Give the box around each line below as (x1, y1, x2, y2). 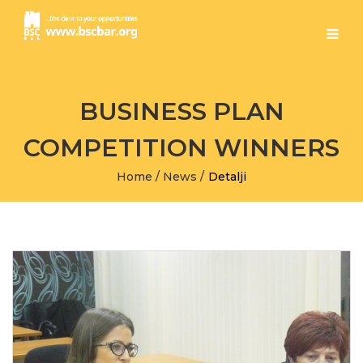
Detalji (207, 169, 246, 184)
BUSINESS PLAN (79, 96, 284, 126)
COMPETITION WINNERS (23, 133, 340, 163)
